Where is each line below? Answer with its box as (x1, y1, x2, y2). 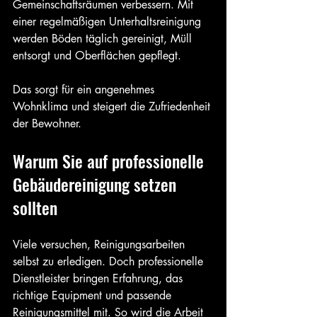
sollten (13, 194, 57, 220)
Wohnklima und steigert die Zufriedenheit (13, 98, 214, 114)
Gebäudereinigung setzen (13, 171, 180, 197)
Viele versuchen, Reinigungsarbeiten (13, 236, 188, 252)
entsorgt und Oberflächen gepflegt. (13, 47, 181, 63)
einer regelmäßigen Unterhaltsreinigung (13, 13, 204, 29)
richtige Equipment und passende (13, 287, 175, 303)
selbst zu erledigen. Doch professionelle (13, 253, 207, 269)
